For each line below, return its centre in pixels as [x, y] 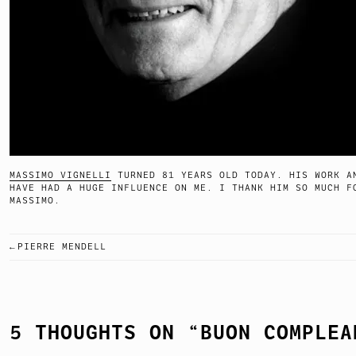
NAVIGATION [88, 298]
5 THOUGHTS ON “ [105, 333]
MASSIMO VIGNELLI [60, 175]
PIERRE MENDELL [62, 247]
